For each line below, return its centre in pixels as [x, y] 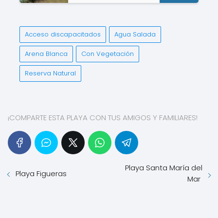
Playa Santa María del [164, 168]
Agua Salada [135, 34]
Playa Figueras [42, 173]
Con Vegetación [108, 54]
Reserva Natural [50, 73]
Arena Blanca [46, 54]
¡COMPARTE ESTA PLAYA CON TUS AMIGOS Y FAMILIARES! [103, 118]
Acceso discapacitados [63, 34]
